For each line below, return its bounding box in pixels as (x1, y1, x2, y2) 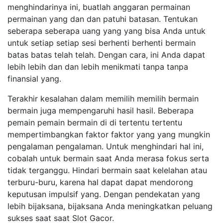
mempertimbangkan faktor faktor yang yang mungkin (7, 129, 210, 139)
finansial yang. (7, 74, 61, 84)
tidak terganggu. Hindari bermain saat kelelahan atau (7, 165, 207, 175)
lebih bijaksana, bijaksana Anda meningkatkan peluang (7, 201, 213, 211)
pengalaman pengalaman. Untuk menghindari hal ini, (7, 141, 204, 151)
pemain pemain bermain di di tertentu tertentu (7, 117, 182, 127)
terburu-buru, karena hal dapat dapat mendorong (7, 177, 193, 187)
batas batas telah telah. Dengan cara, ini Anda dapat (7, 50, 205, 60)
